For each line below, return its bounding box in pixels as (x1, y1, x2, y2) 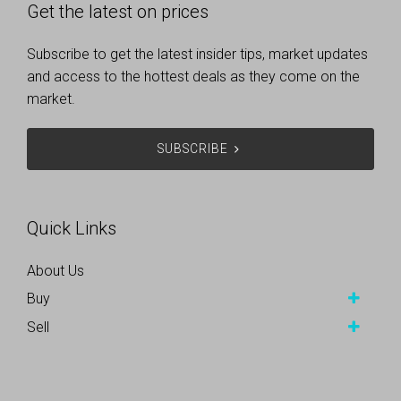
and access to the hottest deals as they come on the (27, 68, 360, 86)
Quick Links (27, 218, 116, 240)
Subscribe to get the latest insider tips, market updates (27, 46, 368, 64)
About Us (27, 262, 84, 280)
